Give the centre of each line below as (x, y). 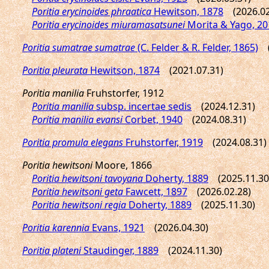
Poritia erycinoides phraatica (92, 11)
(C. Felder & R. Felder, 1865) (197, 47)
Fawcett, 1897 (155, 192)
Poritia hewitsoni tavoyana (87, 178)
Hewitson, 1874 (124, 70)
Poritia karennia (56, 228)
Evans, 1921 (117, 228)
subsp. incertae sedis (143, 106)
